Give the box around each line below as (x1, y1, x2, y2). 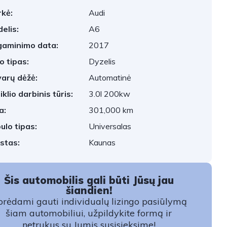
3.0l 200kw (89, 89, 131, 99)
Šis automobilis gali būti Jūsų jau (4, 174, 174, 186)
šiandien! (65, 184, 112, 197)
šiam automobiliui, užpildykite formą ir (6, 207, 172, 219)
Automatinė (89, 72, 132, 83)
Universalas (89, 121, 132, 131)
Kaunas (89, 137, 116, 147)
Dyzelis (89, 56, 116, 66)
